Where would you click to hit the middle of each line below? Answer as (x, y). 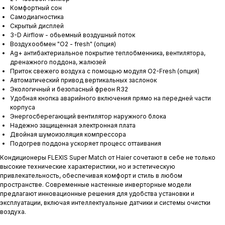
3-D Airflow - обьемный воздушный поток (73, 35)
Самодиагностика (37, 17)
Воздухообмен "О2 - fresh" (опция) (63, 44)
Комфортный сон (36, 8)
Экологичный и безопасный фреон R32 (69, 89)
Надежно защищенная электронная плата (73, 126)
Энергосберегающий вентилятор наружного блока (88, 117)
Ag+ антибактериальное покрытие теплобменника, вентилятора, (108, 53)
